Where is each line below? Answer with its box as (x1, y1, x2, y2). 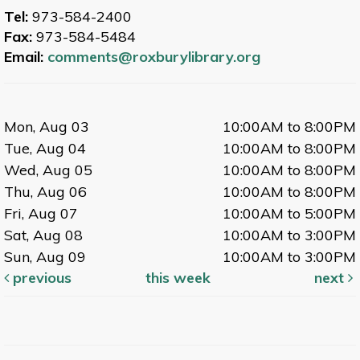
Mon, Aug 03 (4, 117, 89, 137)
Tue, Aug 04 (4, 139, 86, 158)
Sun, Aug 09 (4, 247, 86, 267)
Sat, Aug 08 (4, 226, 83, 245)
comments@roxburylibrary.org (47, 47, 260, 67)
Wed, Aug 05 (4, 161, 92, 180)
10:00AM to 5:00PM (223, 204, 356, 223)
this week (145, 268, 211, 288)
